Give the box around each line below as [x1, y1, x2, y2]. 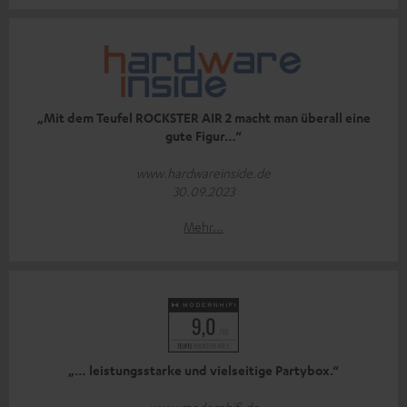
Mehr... [184, 218, 223, 235]
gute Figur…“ [165, 127, 242, 145]
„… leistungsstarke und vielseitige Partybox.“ [68, 362, 339, 380]
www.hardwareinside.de [136, 164, 271, 182]
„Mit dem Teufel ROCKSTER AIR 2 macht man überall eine [36, 109, 371, 127]
